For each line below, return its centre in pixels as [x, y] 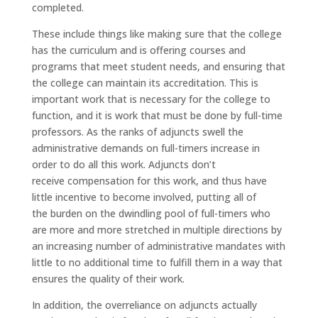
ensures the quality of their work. [108, 278]
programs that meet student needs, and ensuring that [158, 66]
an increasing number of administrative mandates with [158, 246]
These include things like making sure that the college [157, 33]
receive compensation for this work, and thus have [149, 180]
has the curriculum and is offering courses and [138, 50]
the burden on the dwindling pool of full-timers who [151, 213]
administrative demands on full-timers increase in [146, 148]
